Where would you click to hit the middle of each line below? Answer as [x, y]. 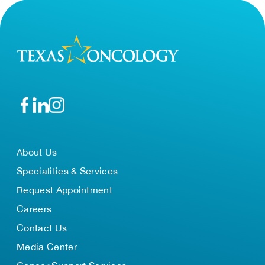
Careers [34, 209]
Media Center [47, 247]
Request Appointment [65, 190]
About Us [37, 152]
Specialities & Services [67, 171]
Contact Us [42, 228]
